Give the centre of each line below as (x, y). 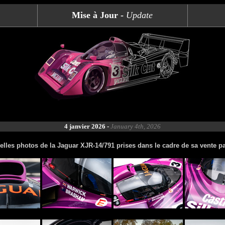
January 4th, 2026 (136, 126)
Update (139, 15)
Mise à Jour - (99, 15)
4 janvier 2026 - (87, 126)
